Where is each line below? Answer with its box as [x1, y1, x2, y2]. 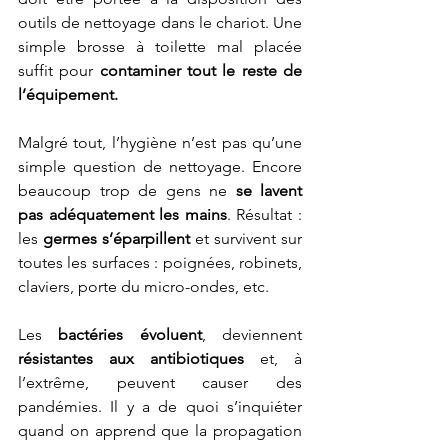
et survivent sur [190, 229, 302, 249]
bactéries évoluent [58, 325, 202, 345]
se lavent [235, 181, 302, 201]
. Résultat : [226, 205, 303, 225]
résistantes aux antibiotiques [18, 349, 244, 369]
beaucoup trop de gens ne [18, 181, 236, 201]
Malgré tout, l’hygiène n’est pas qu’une [18, 133, 302, 153]
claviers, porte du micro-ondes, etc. [18, 277, 269, 297]
